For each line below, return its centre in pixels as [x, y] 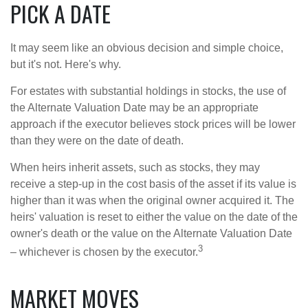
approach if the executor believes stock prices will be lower [153, 124]
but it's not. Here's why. [66, 65]
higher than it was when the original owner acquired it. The [152, 201]
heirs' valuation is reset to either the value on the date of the [154, 217]
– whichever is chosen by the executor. [104, 252]
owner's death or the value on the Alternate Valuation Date [151, 234]
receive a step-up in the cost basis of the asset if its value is [153, 184]
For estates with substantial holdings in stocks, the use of [148, 91]
